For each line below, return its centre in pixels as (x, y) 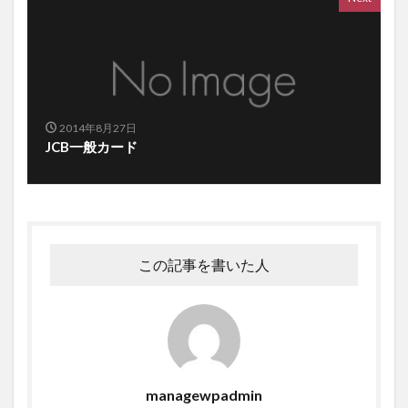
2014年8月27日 (97, 127)
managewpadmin (204, 394)
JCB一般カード (92, 146)
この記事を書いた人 (204, 264)
